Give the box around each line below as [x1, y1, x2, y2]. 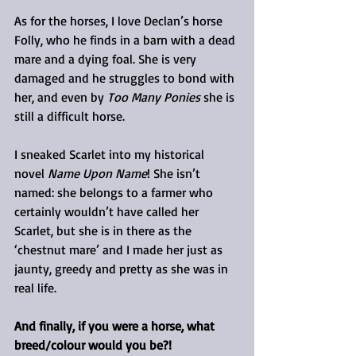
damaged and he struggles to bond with [14, 69, 238, 86]
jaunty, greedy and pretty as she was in [14, 260, 231, 277]
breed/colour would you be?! [14, 336, 172, 353]
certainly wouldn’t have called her [14, 203, 202, 219]
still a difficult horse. [14, 107, 125, 124]
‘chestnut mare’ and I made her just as [14, 241, 226, 257]
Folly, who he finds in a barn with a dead [14, 31, 238, 48]
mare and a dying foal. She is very [14, 50, 199, 67]
